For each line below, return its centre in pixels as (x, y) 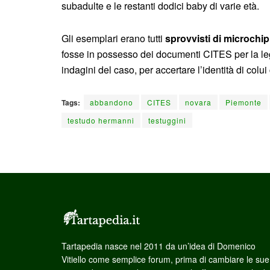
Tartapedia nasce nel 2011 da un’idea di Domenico (159, 246)
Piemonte (243, 102)
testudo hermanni (101, 120)
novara (198, 102)
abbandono (111, 102)
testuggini (167, 120)
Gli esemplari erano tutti (113, 38)
